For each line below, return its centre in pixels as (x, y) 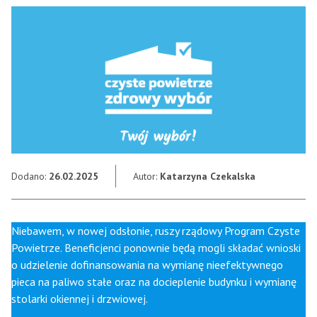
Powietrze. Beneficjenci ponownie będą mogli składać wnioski (156, 248)
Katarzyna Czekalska (208, 177)
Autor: (146, 177)
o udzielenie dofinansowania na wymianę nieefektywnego (147, 265)
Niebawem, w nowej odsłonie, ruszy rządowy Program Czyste (156, 231)
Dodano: (30, 177)
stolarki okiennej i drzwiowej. (80, 299)
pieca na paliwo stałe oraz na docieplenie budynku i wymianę (154, 282)
